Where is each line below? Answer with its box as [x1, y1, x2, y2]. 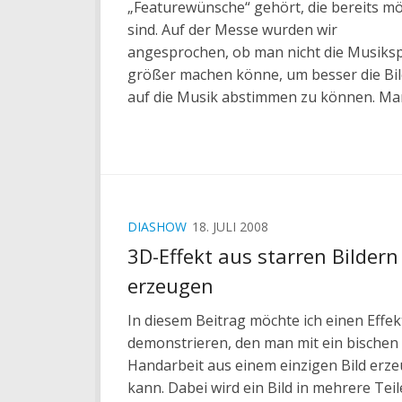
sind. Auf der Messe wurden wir [127, 19, 337, 39]
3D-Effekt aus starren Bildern [127, 242, 398, 270]
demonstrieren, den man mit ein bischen [127, 333, 398, 354]
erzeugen [127, 272, 214, 300]
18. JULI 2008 [192, 217, 268, 235]
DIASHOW [127, 217, 187, 235]
